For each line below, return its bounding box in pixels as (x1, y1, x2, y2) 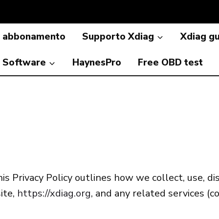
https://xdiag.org (17, 187, 91, 200)
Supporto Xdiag (82, 30, 154, 43)
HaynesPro (72, 56, 121, 69)
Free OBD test (138, 56, 203, 69)
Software (2, 56, 46, 69)
